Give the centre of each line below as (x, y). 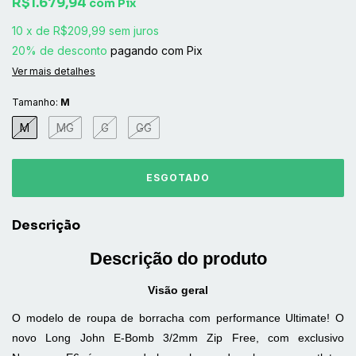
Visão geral (178, 290)
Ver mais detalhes (54, 71)
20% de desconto (60, 50)
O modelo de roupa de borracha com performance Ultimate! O (178, 318)
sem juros (134, 31)
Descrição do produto (178, 259)
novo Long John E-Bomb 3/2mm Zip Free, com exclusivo (178, 338)
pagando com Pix (155, 50)
